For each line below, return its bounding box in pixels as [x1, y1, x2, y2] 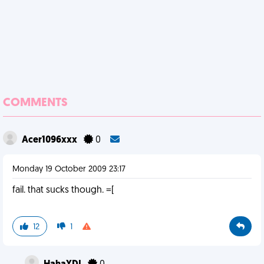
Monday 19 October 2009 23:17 [12, 165, 126, 174]
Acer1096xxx [22, 136, 79, 145]
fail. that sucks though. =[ [12, 186, 114, 195]
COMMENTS [3, 97, 68, 109]
